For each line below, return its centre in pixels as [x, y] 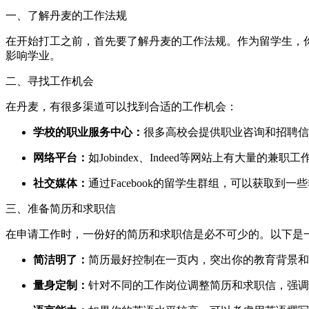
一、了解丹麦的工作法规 [66, 15]
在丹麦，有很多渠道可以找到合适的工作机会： [121, 106]
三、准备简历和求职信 [61, 208]
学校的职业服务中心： [88, 132]
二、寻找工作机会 [50, 81]
